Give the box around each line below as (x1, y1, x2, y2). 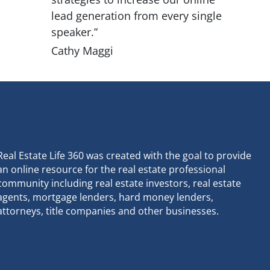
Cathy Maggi (51, 43, 114, 58)
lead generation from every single (51, 8, 222, 23)
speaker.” (51, 24, 98, 39)
